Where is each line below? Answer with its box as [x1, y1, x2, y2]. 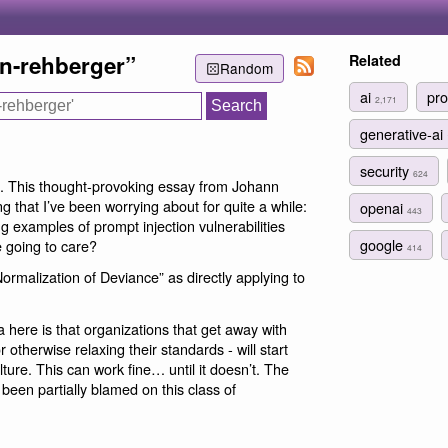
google [360, 234, 407, 256]
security [360, 159, 413, 181]
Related [349, 50, 401, 70]
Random [219, 58, 273, 79]
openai [360, 197, 407, 219]
